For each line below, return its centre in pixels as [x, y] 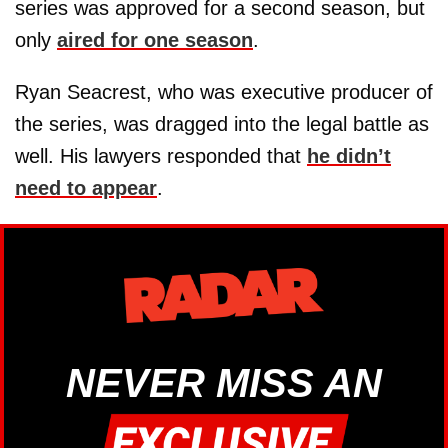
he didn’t [349, 156]
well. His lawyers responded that [161, 156]
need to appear [86, 188]
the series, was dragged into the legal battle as [222, 124]
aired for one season [155, 40]
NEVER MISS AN [224, 383]
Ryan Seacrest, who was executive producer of [224, 92]
